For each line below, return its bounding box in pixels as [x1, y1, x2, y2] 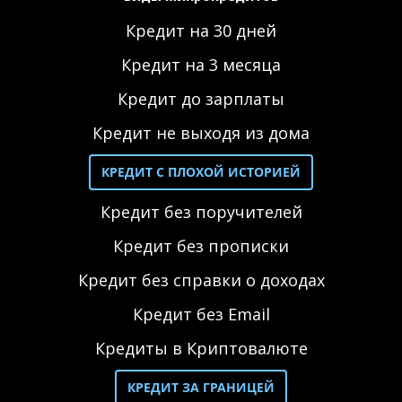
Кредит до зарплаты [118, 88, 284, 109]
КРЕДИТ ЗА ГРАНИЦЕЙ [127, 379, 275, 396]
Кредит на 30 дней [126, 20, 276, 41]
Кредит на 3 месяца [121, 54, 281, 75]
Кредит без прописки [113, 235, 289, 257]
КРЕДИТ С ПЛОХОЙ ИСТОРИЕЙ [101, 163, 301, 180]
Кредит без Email [132, 303, 270, 325]
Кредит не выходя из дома [92, 122, 310, 144]
